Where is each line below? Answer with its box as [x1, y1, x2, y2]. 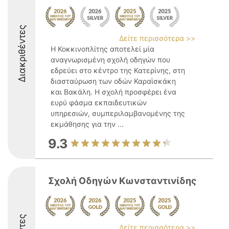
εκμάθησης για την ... [51, 120, 124, 128]
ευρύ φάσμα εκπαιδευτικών [51, 98, 147, 107]
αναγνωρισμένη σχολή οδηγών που [51, 55, 170, 64]
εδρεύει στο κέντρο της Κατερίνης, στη [51, 66, 185, 75]
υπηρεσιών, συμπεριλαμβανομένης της [51, 109, 185, 118]
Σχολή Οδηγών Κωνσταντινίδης [48, 175, 196, 186]
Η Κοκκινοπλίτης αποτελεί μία [51, 44, 154, 53]
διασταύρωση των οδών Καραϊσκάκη [51, 77, 176, 85]
